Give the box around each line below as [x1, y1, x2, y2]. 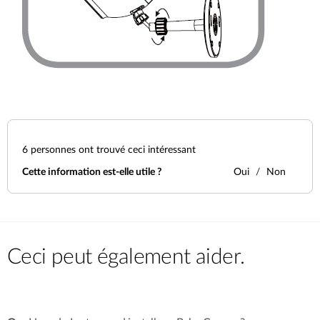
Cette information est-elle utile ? [22, 167, 161, 177]
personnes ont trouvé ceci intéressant [28, 145, 196, 155]
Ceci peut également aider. [7, 246, 245, 268]
